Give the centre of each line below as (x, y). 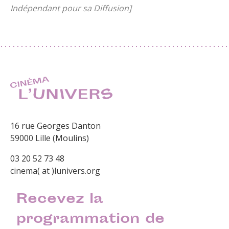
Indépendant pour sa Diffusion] (71, 8)
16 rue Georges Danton (55, 125)
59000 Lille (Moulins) (50, 138)
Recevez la (60, 200)
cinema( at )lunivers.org (55, 170)
